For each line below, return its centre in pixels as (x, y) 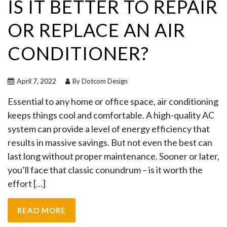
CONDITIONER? (78, 53)
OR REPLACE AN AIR (97, 30)
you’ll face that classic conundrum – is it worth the (105, 170)
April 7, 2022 (36, 81)
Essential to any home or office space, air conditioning (113, 101)
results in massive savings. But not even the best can (110, 142)
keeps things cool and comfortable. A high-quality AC (111, 115)
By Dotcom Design (99, 81)
